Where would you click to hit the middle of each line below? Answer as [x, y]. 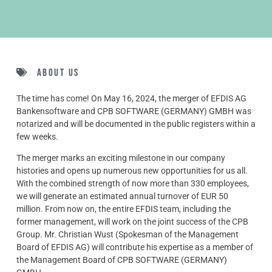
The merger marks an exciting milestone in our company [121, 158]
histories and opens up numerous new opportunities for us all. [132, 171]
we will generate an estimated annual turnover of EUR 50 [122, 196]
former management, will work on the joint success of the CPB [132, 222]
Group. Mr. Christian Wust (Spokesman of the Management [127, 234]
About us [58, 72]
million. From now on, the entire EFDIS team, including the [123, 209]
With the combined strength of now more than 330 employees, [132, 183]
